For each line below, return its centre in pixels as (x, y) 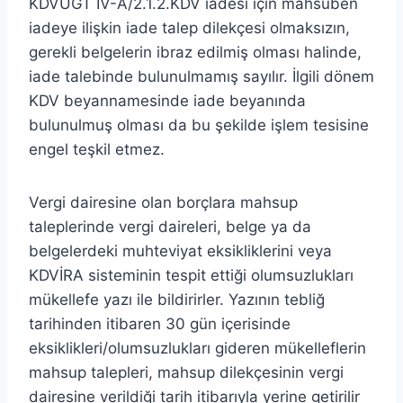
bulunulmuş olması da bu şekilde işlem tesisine (199, 125)
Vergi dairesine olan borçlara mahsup (163, 202)
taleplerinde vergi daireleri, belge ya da (170, 226)
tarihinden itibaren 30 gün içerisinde (160, 323)
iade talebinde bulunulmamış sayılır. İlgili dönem (201, 76)
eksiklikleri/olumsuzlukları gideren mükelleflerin (197, 348)
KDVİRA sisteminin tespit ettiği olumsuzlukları (191, 275)
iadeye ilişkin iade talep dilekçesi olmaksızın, (189, 27)
